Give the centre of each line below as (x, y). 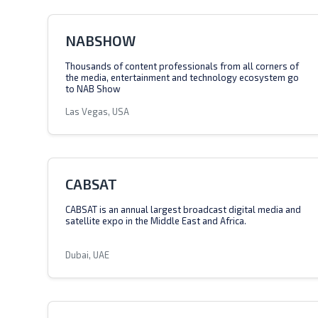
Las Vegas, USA (97, 111)
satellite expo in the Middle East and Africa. (156, 221)
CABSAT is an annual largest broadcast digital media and (183, 209)
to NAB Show (93, 89)
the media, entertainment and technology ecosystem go (182, 77)
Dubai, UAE (87, 255)
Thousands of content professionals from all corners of (182, 66)
